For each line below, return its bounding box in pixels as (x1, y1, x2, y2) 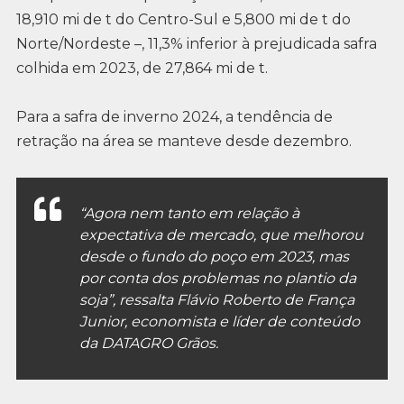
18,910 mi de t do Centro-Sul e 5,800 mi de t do (15, 10, 351, 28)
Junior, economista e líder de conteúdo (78, 313, 360, 331)
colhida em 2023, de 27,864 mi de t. (15, 59, 268, 77)
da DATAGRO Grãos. (78, 335, 218, 353)
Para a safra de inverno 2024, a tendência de (15, 108, 333, 126)
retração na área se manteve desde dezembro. (15, 133, 352, 151)
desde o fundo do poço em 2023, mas (78, 248, 349, 266)
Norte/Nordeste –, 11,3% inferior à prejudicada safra (15, 34, 377, 52)
